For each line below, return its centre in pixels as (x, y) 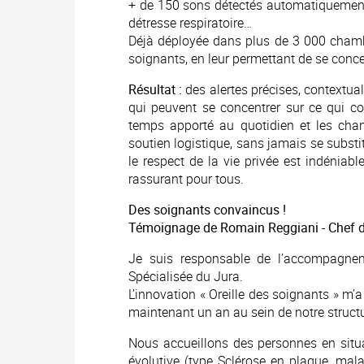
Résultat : (156, 89)
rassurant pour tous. (186, 179)
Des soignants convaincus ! (207, 210)
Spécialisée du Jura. (186, 276)
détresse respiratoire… (190, 23)
